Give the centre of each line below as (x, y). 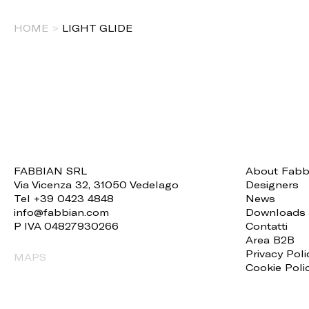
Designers (272, 184)
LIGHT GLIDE (97, 28)
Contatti (267, 226)
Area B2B (270, 239)
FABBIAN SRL (50, 170)
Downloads (276, 212)
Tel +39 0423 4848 (64, 198)
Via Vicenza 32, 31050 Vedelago (96, 184)
